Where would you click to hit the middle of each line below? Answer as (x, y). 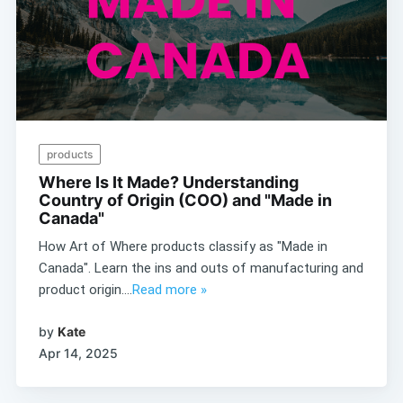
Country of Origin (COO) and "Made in (185, 201)
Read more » (169, 290)
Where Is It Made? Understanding (168, 183)
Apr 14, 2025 (78, 353)
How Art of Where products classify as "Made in (183, 247)
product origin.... (85, 290)
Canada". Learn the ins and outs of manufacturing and (201, 269)
